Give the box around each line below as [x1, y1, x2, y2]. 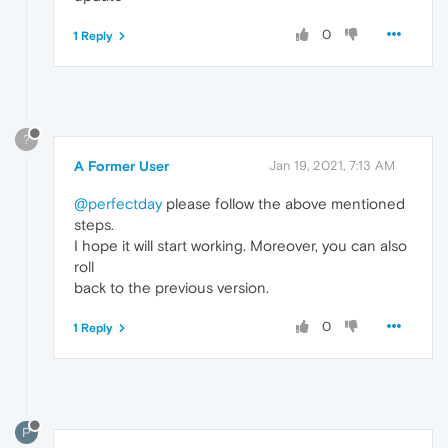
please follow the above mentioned [162, 195, 405, 213]
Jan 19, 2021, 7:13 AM [269, 158, 395, 174]
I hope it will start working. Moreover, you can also [74, 237, 407, 255]
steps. [74, 216, 114, 234]
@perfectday [74, 195, 162, 213]
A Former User [74, 158, 169, 175]
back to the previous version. [74, 279, 269, 297]
